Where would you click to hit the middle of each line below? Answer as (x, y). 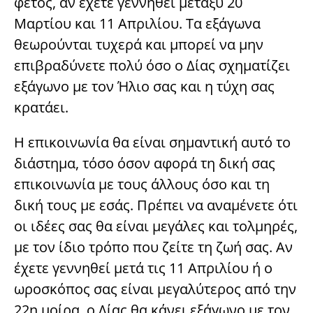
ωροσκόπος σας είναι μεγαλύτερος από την (155, 289)
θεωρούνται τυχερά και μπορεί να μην (139, 45)
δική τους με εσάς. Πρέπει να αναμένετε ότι (156, 205)
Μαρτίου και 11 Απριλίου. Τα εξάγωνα (137, 24)
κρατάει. (41, 108)
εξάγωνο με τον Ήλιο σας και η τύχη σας (144, 87)
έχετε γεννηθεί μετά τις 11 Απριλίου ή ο (143, 268)
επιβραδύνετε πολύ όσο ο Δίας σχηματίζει (152, 66)
